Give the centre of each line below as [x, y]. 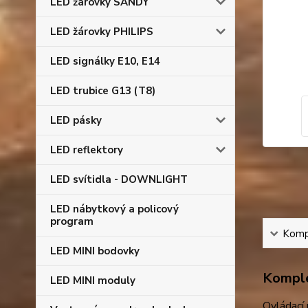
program [72, 221]
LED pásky [76, 120]
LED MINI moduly [93, 280]
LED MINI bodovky [95, 251]
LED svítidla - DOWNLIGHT [119, 179]
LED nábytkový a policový [114, 209]
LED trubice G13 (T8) [103, 91]
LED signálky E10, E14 [105, 61]
